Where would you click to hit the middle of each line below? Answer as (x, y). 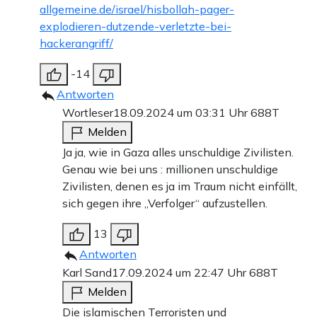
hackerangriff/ (76, 44)
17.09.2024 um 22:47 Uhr (180, 273)
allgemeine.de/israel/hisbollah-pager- (137, 10)
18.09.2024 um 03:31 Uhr (182, 113)
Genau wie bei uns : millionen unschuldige (170, 169)
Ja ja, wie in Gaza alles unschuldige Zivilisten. (178, 152)
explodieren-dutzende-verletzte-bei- (136, 27)
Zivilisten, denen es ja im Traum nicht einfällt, (180, 186)
